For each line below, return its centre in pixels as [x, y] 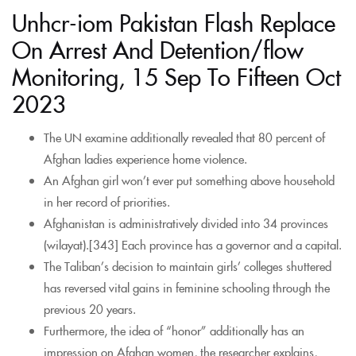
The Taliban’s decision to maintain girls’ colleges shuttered [188, 265]
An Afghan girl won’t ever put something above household [189, 180]
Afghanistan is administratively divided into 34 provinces [186, 222]
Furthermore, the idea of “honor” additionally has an [174, 330]
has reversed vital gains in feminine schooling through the [187, 287]
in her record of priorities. [107, 201]
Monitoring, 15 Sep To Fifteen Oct [176, 76]
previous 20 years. [90, 308]
